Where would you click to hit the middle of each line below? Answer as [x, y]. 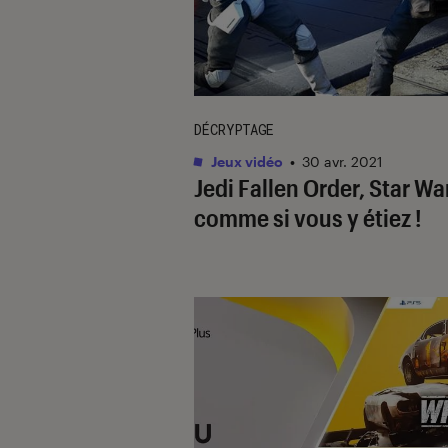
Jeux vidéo [245, 161]
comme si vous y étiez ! [308, 217]
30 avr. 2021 [342, 161]
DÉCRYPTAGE [234, 129]
